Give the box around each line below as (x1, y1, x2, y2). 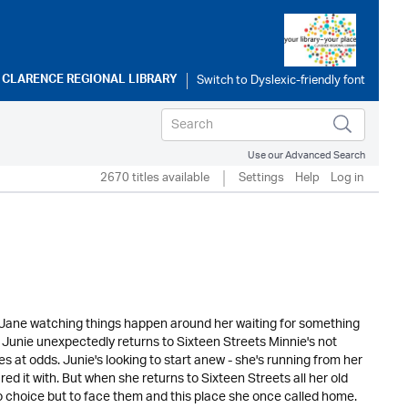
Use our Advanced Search (248, 144, 365, 167)
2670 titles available (100, 165, 209, 191)
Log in (331, 165, 363, 191)
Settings (239, 165, 284, 191)
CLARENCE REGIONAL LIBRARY (2, 69, 178, 93)
